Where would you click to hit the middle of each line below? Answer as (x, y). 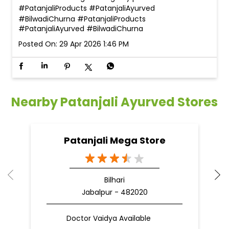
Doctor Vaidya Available (109, 218)
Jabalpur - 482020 (114, 192)
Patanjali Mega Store (114, 140)
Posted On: (38, 44)
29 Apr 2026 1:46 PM (94, 44)
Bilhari (114, 180)
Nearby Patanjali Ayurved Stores (114, 102)
